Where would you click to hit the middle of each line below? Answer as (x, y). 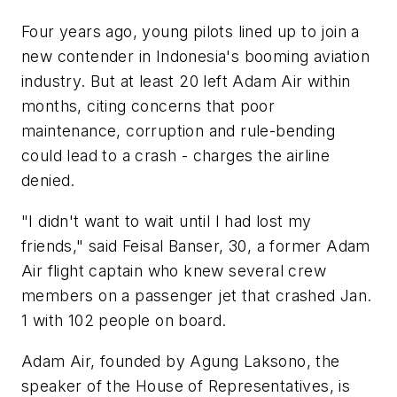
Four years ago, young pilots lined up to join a (191, 32)
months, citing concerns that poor (148, 106)
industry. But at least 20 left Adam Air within (186, 82)
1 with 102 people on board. (124, 321)
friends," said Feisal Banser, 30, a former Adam (196, 246)
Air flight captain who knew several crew (174, 271)
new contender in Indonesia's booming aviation (195, 57)
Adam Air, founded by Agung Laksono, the (181, 361)
